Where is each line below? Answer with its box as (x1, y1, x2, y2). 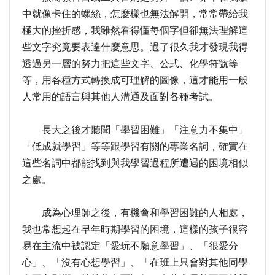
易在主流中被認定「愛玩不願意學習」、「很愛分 (22, 240, 238, 251)
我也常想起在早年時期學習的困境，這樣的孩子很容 (22, 223, 248, 234)
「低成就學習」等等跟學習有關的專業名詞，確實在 (22, 141, 248, 152)
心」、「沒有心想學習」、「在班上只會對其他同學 (22, 257, 248, 268)
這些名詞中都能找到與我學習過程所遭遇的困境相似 (22, 157, 248, 168)
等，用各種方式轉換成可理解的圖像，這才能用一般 (22, 74, 248, 85)
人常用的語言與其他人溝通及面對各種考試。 (22, 91, 219, 102)
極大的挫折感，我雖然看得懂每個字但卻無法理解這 (22, 25, 248, 36)
